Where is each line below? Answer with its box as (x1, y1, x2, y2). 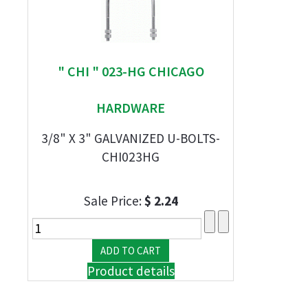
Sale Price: (83, 192, 144, 209)
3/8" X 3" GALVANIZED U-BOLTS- (41, 130, 220, 146)
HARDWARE (96, 99, 165, 116)
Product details (87, 263, 175, 279)
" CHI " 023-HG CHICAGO (57, 63, 204, 80)
